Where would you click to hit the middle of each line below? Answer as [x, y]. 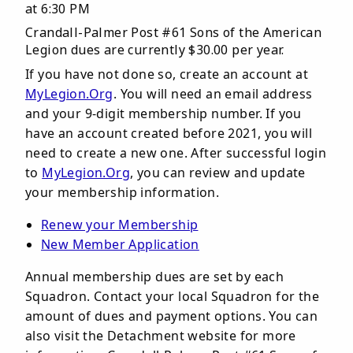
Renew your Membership [120, 225]
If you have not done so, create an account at [167, 74]
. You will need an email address [213, 94]
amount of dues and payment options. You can [172, 316]
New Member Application [120, 244]
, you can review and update [218, 173]
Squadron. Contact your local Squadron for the [173, 296]
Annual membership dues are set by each [155, 277]
